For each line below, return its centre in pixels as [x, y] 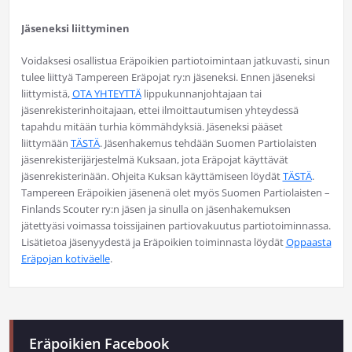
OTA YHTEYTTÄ [106, 94]
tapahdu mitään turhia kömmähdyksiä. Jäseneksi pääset [152, 127]
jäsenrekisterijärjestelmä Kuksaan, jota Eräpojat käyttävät [154, 160]
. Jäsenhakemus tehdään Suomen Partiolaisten [208, 143]
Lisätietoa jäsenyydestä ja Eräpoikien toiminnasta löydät [153, 242]
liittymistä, [46, 94]
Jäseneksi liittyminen [75, 29]
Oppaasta [308, 242]
